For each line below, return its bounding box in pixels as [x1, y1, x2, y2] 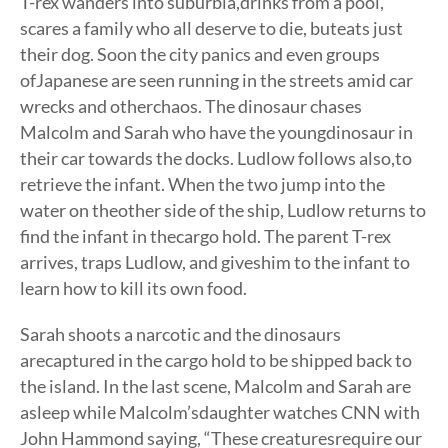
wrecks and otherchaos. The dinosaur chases [20, 95, 362, 117]
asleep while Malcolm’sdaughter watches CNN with [20, 401, 420, 423]
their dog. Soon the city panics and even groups [20, 43, 380, 65]
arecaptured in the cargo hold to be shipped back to [20, 349, 412, 371]
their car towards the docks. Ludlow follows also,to [20, 147, 412, 169]
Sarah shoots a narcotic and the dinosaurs [20, 323, 341, 345]
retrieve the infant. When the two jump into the [20, 173, 385, 195]
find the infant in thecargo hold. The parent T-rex [20, 225, 391, 247]
